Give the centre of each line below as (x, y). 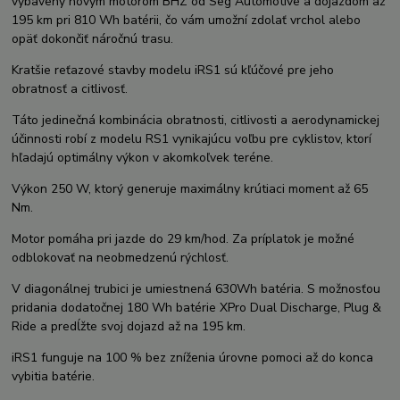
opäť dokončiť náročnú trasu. (93, 39)
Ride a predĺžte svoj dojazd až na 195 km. (129, 327)
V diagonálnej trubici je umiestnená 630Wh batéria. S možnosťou (196, 289)
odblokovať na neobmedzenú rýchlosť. (121, 258)
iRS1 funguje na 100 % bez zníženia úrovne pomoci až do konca (193, 358)
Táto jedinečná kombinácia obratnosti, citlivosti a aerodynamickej (196, 121)
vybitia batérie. (54, 377)
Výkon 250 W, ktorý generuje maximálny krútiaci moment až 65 (190, 189)
